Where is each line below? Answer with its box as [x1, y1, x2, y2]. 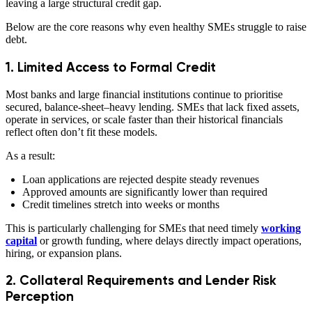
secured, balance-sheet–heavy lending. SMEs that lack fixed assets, [6, 100, 299, 113]
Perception [6, 288, 74, 305]
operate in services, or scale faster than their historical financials [6, 113, 283, 125]
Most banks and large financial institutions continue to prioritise [6, 88, 283, 100]
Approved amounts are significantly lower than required [22, 185, 267, 198]
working [261, 221, 301, 234]
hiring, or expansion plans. [6, 247, 122, 259]
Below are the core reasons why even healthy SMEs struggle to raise [6, 21, 306, 33]
